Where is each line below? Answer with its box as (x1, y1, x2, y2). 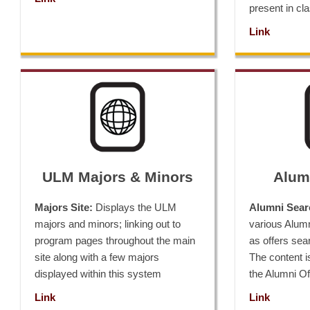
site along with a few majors (35, 251, 159, 263)
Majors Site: (35, 201, 93, 213)
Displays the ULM (93, 201, 176, 213)
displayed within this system (35, 268, 161, 280)
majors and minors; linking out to (35, 218, 181, 230)
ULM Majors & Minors (42, 169, 193, 185)
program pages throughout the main (35, 235, 195, 246)
